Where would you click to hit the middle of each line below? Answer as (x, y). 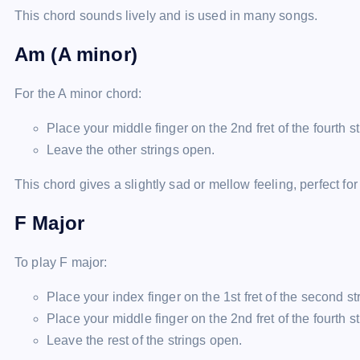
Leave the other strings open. (131, 150)
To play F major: (61, 262)
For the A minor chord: (78, 94)
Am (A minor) (76, 54)
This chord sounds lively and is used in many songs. (166, 16)
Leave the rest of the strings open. (145, 340)
